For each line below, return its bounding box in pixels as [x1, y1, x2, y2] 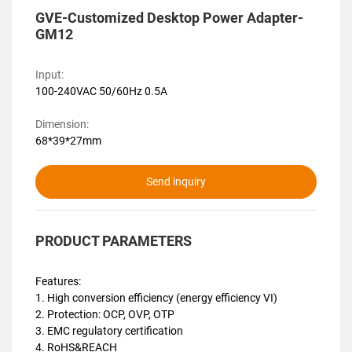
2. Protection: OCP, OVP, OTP [35, 308, 174, 321]
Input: [35, 68, 64, 82]
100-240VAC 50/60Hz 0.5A [35, 85, 167, 98]
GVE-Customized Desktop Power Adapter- [35, 10, 303, 27]
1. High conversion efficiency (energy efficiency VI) [35, 291, 277, 305]
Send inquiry [146, 175, 206, 189]
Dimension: [35, 118, 89, 131]
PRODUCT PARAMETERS [35, 233, 192, 250]
